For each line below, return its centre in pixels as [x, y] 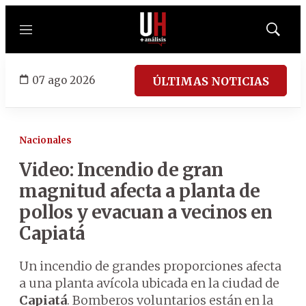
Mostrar [287, 33]
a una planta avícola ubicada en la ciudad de [149, 283]
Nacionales [45, 140]
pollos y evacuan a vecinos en [146, 212]
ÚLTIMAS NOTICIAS [211, 81]
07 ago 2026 [64, 80]
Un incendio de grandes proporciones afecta [150, 266]
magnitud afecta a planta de [140, 191]
